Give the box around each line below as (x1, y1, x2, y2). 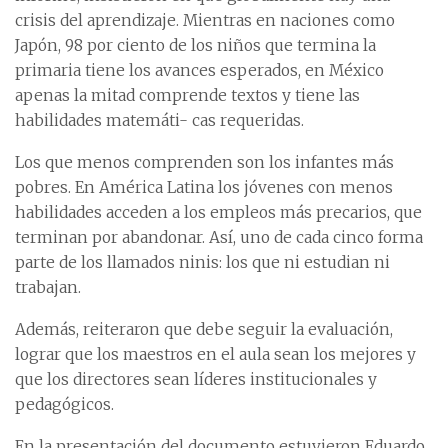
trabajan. (15, 277, 81, 297)
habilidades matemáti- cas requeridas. (15, 110, 304, 130)
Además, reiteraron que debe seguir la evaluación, (15, 319, 393, 339)
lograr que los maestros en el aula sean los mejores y (15, 344, 416, 364)
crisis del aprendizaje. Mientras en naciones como (15, 10, 395, 30)
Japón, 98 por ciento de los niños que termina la (15, 35, 376, 55)
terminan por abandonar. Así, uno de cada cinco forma (15, 227, 423, 247)
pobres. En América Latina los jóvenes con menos (15, 177, 393, 197)
